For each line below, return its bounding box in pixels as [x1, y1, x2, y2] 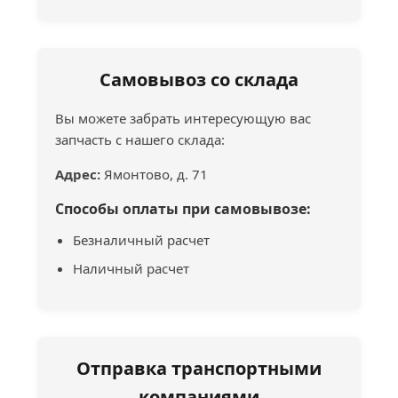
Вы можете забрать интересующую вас [55, 108, 312, 127]
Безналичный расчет [73, 230, 211, 249]
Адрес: [55, 164, 101, 183]
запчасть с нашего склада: [55, 130, 226, 148]
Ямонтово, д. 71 [100, 164, 209, 183]
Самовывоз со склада [99, 67, 298, 92]
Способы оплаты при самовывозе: [55, 198, 312, 219]
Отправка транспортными [76, 355, 322, 380]
